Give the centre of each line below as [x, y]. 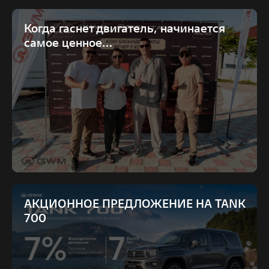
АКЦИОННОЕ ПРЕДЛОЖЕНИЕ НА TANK [134, 204]
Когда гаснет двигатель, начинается [125, 29]
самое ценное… [68, 43]
